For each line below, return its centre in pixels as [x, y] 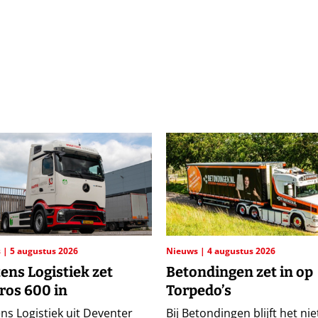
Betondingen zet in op [239, 272]
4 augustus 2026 [241, 251]
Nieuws [183, 251]
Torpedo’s [198, 291]
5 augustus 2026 [44, 251]
